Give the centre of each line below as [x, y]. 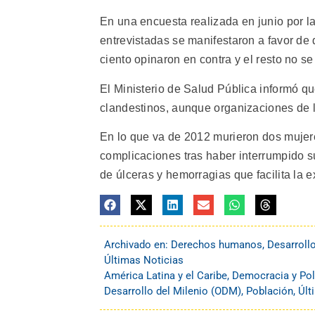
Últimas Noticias [144, 260]
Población [270, 291]
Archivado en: [137, 244]
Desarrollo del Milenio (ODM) [173, 291]
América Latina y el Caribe [166, 275]
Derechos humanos [217, 244]
